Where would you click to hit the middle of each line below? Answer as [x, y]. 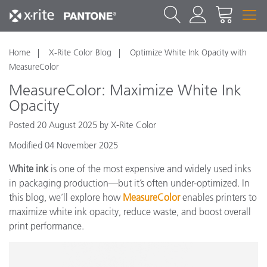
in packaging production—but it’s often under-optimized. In [129, 183]
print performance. [48, 226]
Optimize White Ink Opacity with [188, 52]
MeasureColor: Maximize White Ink [125, 90]
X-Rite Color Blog [80, 52]
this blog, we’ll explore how [66, 197]
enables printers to [218, 197]
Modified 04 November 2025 [63, 145]
